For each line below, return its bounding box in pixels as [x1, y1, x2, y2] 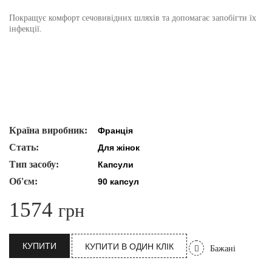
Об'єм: [9, 176, 38, 186]
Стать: [9, 142, 39, 152]
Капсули [98, 160, 134, 169]
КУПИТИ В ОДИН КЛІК [85, 242, 174, 251]
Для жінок [98, 143, 140, 152]
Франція [98, 126, 133, 135]
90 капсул [98, 177, 139, 186]
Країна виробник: [9, 125, 87, 135]
